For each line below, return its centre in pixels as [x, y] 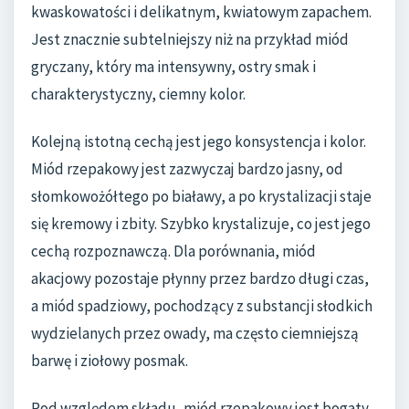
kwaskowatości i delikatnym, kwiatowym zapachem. [201, 12]
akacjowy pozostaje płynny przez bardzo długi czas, [200, 278]
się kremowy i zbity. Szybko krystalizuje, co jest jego [201, 223]
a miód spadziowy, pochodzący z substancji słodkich [202, 305]
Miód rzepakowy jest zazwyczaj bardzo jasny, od [187, 168]
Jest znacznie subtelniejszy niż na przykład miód [190, 40]
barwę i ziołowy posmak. [110, 360]
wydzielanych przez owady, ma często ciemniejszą [195, 333]
